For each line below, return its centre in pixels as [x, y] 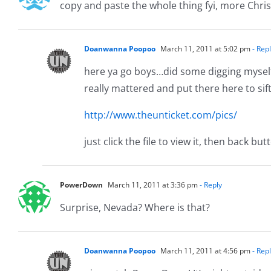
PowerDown [81, 184]
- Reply [210, 184]
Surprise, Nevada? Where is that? [135, 207]
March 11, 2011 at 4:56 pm [204, 250]
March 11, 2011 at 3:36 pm [152, 184]
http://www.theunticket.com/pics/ [161, 115]
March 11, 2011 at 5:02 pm [204, 48]
